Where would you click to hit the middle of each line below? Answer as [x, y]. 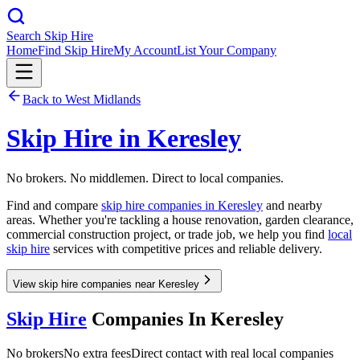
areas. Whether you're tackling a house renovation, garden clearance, [180, 219]
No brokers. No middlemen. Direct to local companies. [145, 178]
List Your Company [227, 50]
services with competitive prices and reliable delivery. [186, 248]
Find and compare [54, 205]
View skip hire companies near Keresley [106, 284]
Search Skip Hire [50, 36]
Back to [44, 99]
